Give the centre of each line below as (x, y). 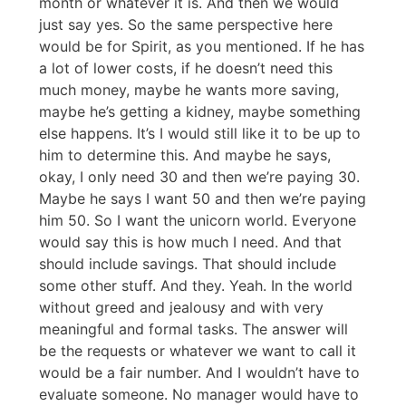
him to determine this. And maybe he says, (185, 155)
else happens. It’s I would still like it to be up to (200, 134)
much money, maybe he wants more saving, (189, 90)
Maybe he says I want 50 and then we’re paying (203, 199)
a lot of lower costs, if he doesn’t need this (186, 68)
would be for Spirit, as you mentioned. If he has (202, 47)
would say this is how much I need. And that (190, 242)
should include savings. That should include (188, 264)
